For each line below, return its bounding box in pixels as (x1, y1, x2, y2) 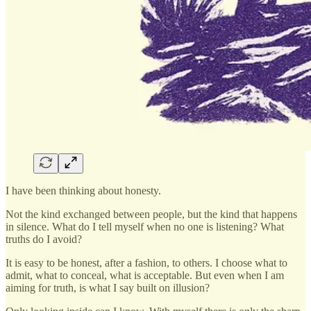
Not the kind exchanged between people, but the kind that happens (6, 208, 297, 220)
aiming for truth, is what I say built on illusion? (6, 281, 210, 294)
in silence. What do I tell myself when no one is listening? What (6, 220, 284, 233)
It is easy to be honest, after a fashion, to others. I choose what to (6, 256, 287, 269)
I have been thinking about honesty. (6, 184, 161, 196)
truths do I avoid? (6, 233, 82, 245)
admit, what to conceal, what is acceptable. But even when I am (6, 269, 284, 281)
